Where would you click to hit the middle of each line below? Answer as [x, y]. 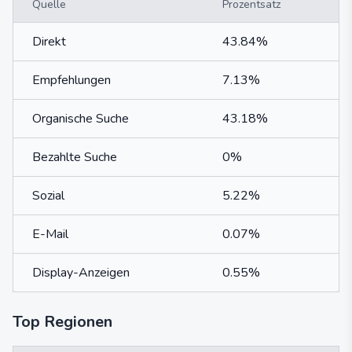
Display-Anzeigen [81, 273]
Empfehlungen [71, 80]
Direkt [49, 42]
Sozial [48, 196]
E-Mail [50, 234]
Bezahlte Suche [75, 157]
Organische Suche [81, 119]
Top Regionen [62, 322]
